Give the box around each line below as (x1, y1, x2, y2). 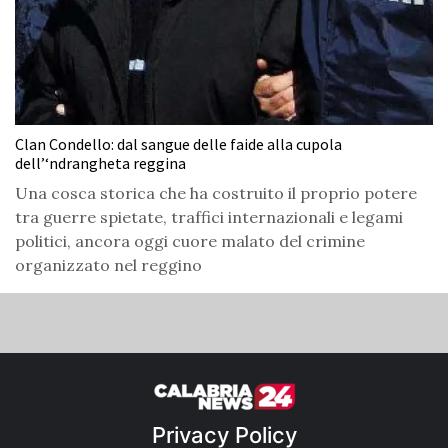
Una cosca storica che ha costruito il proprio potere (15, 183, 417, 204)
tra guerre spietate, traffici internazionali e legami (15, 207, 403, 228)
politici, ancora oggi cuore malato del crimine (15, 231, 365, 252)
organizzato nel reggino (15, 255, 202, 276)
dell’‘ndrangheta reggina (15, 153, 186, 174)
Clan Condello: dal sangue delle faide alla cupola (15, 134, 342, 155)
